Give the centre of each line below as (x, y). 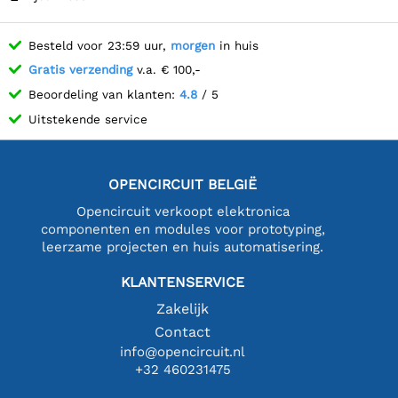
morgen (193, 45)
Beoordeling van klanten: (104, 94)
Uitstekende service (88, 119)
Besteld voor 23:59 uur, (99, 45)
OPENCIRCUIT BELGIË (183, 184)
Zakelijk (183, 308)
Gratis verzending (80, 70)
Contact (183, 331)
